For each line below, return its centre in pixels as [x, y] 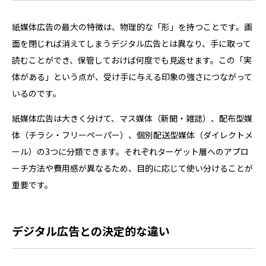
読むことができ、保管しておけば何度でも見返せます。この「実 [132, 60]
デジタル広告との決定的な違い [91, 230]
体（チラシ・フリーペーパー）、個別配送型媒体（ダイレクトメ [132, 134]
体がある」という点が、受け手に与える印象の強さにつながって [132, 76]
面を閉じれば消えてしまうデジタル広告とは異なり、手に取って [132, 43]
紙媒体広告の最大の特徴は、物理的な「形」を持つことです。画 [132, 26]
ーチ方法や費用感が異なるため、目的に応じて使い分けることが [132, 168]
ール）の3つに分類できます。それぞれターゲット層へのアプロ [130, 151]
